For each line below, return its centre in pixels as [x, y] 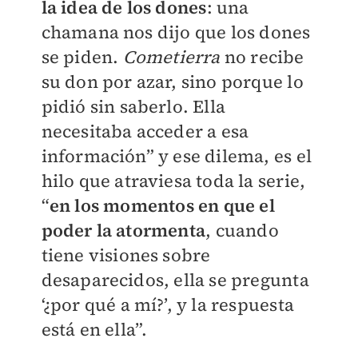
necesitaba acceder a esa [145, 131]
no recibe [264, 57]
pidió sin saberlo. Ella [133, 107]
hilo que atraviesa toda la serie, [173, 181]
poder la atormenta [123, 231]
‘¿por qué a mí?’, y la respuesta [167, 305]
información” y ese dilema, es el [176, 156]
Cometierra [173, 57]
